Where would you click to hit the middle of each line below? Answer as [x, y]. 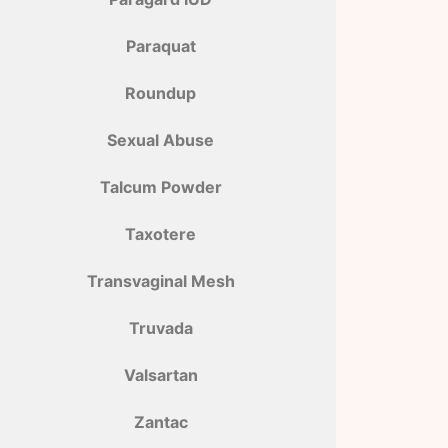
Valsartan [160, 375]
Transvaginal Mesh [160, 281]
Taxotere [161, 234]
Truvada [160, 328]
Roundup [161, 93]
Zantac [160, 422]
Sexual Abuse [161, 140]
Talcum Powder [160, 187]
